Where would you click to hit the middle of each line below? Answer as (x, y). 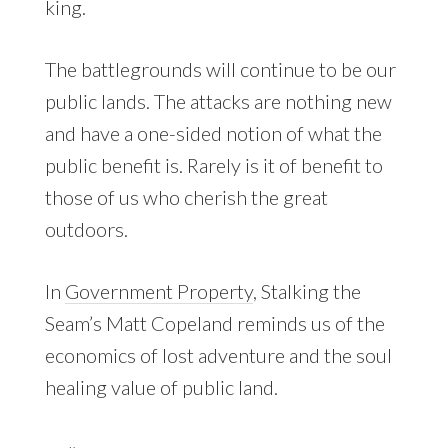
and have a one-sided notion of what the (213, 133)
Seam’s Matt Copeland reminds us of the (214, 323)
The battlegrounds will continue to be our (220, 69)
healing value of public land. (161, 387)
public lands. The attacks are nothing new (218, 101)
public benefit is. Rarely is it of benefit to (213, 165)
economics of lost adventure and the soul (218, 355)
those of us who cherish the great (186, 197)
